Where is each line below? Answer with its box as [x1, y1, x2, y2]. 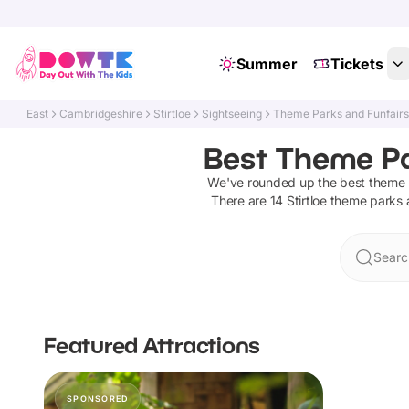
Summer [236, 55, 298, 73]
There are [211, 193, 270, 208]
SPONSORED [67, 393, 130, 404]
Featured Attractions [44, 331, 260, 358]
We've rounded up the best [207, 174, 369, 190]
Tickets [330, 55, 383, 73]
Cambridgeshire [59, 107, 143, 121]
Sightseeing [202, 107, 263, 121]
